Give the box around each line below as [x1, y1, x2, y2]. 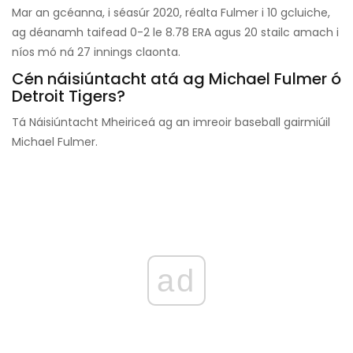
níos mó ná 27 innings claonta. [12, 44, 180, 61]
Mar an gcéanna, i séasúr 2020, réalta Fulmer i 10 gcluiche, [12, 5, 330, 21]
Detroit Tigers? [12, 85, 125, 108]
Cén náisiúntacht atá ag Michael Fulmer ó [12, 68, 341, 91]
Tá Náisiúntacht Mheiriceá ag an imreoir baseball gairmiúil [12, 114, 330, 131]
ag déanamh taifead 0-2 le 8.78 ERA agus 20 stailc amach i [12, 24, 339, 41]
